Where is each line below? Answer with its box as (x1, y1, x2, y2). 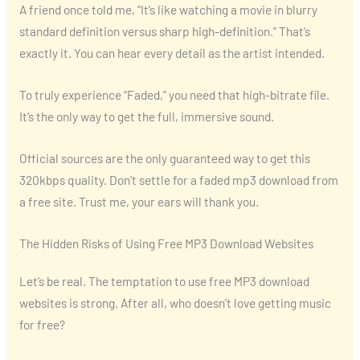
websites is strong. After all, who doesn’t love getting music (18, 294, 331, 310)
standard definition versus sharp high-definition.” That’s (18, 23, 310, 39)
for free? (18, 316, 65, 332)
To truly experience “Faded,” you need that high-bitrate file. (18, 86, 329, 102)
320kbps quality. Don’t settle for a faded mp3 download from (18, 171, 338, 187)
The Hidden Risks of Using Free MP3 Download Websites (18, 235, 313, 251)
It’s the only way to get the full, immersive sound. (18, 108, 274, 124)
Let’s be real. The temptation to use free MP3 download (18, 272, 309, 288)
